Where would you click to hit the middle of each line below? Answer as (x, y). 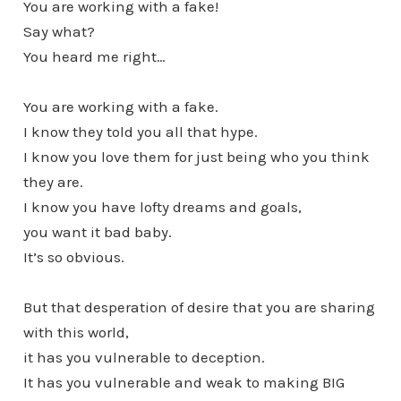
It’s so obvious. (73, 256)
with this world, (76, 332)
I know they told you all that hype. (140, 131)
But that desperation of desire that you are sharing (199, 307)
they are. (53, 181)
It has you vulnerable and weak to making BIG (183, 382)
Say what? (59, 31)
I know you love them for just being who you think (196, 156)
